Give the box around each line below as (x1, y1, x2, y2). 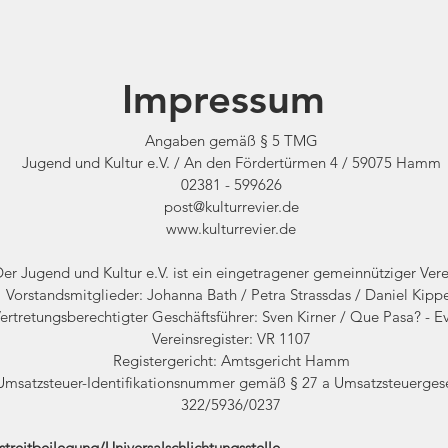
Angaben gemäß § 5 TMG (144, 131, 318, 150)
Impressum (121, 75, 325, 123)
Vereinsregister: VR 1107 (151, 329, 311, 348)
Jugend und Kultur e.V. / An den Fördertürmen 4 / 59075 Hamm (21, 153, 441, 172)
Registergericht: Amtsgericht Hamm (112, 351, 350, 370)
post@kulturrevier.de (163, 197, 299, 216)
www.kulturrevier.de (166, 219, 296, 238)
